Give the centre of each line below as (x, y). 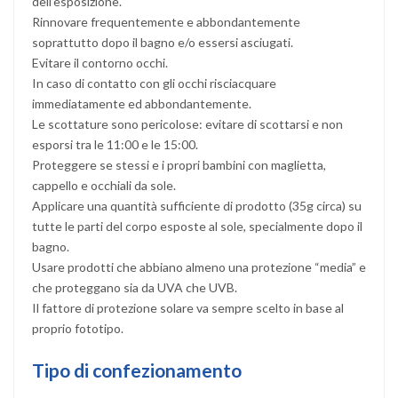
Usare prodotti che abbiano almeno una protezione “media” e (199, 267)
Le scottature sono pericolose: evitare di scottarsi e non (187, 123)
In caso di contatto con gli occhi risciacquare (154, 83)
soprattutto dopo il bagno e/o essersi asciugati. (163, 42)
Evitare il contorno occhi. (100, 62)
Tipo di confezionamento (137, 370)
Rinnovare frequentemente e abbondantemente (166, 21)
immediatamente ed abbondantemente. (142, 103)
